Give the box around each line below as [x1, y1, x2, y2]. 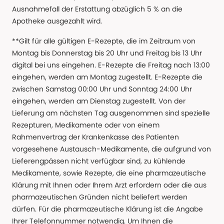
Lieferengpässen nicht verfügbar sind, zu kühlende [12, 156, 185, 166]
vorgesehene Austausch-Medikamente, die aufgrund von [12, 144, 211, 154]
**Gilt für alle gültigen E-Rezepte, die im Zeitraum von [12, 36, 195, 46]
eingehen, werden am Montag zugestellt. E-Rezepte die [12, 72, 202, 82]
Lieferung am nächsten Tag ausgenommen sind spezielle [12, 108, 210, 118]
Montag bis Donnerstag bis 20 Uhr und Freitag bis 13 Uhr [12, 48, 202, 58]
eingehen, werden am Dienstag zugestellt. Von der [12, 96, 185, 106]
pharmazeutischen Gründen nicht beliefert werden [12, 192, 187, 202]
